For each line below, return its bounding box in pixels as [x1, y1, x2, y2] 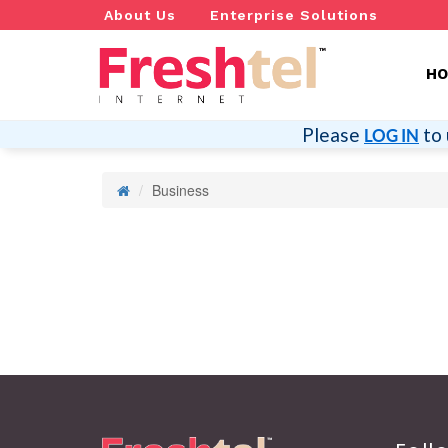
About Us [104, 7, 176, 23]
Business [152, 180, 209, 200]
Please [302, 123, 364, 146]
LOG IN [364, 126, 419, 145]
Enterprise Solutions [210, 7, 378, 23]
